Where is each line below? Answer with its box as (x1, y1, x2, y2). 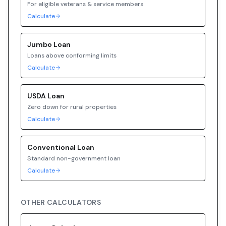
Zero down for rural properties (27, 103, 117, 111)
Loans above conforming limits (27, 51, 117, 60)
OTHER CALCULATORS (21, 198, 101, 207)
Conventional (27, 143, 76, 152)
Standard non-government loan (27, 154, 121, 162)
